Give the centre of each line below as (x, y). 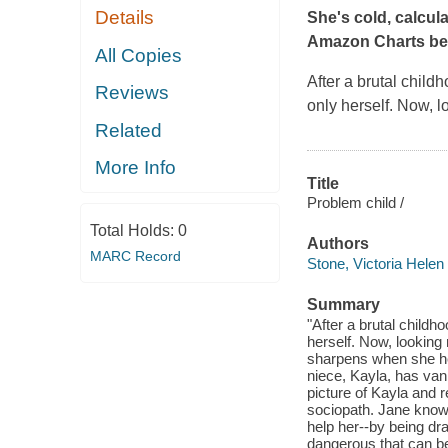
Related (129, 130)
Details (125, 18)
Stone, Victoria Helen (375, 263)
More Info (136, 168)
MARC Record (135, 255)
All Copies (139, 55)
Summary (343, 305)
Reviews (132, 93)
